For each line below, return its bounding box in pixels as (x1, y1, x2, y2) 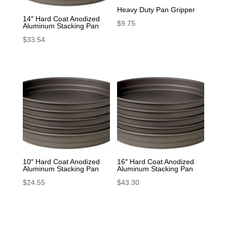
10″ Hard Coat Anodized (22, 157, 100, 166)
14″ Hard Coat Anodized (22, 15, 100, 23)
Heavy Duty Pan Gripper (117, 6, 196, 14)
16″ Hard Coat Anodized (117, 157, 195, 166)
